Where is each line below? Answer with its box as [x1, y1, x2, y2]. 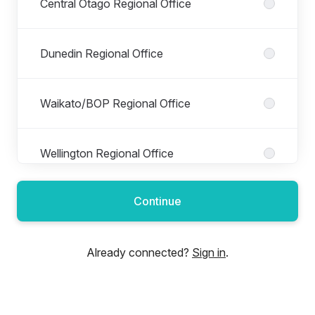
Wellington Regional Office [40, 146, 174, 160]
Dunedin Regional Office [40, 46, 163, 60]
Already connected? [86, 245, 192, 259]
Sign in [192, 245, 226, 259]
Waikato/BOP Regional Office [40, 96, 191, 110]
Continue [134, 194, 181, 208]
